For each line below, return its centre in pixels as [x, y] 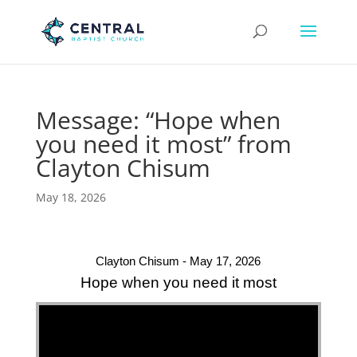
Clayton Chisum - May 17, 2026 [178, 261]
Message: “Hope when [158, 120]
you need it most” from [163, 144]
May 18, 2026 [71, 197]
